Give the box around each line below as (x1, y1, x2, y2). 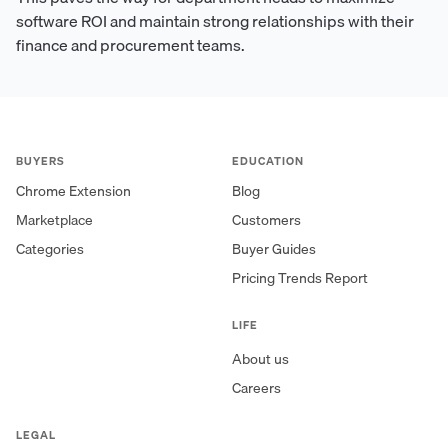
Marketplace (16, 209, 93, 232)
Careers (232, 377, 281, 400)
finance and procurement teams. (16, 32, 245, 59)
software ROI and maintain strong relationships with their (16, 8, 414, 35)
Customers (232, 209, 301, 232)
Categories (16, 238, 84, 261)
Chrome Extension (16, 180, 131, 203)
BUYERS (16, 152, 65, 171)
